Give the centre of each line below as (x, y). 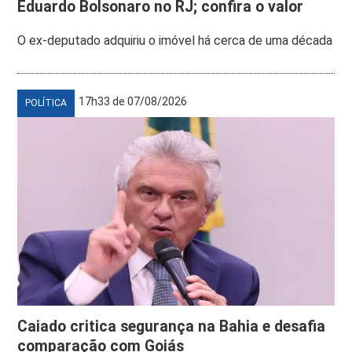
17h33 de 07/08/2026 (133, 101)
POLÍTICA (46, 103)
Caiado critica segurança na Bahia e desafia (172, 326)
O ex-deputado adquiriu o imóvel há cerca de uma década (175, 40)
